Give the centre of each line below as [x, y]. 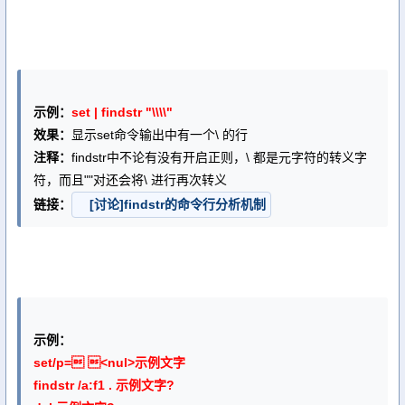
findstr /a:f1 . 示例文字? [104, 385]
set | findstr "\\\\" [122, 112]
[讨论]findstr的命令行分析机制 [177, 204]
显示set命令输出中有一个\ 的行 [160, 135]
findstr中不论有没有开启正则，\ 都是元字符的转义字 [219, 157]
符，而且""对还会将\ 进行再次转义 [130, 180]
